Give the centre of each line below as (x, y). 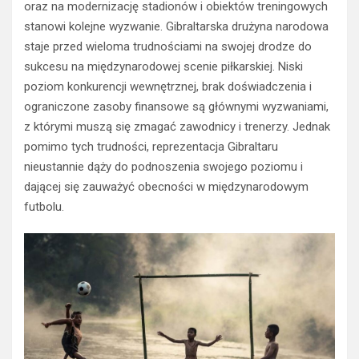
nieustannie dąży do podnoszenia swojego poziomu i (163, 166)
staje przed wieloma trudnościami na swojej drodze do (168, 46)
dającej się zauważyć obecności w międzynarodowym (166, 186)
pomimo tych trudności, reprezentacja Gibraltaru (151, 146)
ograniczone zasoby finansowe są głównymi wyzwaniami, (176, 106)
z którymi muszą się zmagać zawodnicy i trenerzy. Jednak (177, 126)
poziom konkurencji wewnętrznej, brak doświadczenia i (168, 86)
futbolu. (44, 206)
